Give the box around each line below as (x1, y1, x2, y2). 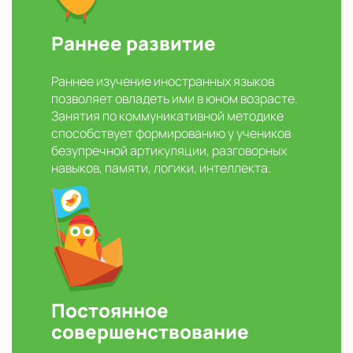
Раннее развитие (51, 30, 216, 57)
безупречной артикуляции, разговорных (51, 142, 287, 160)
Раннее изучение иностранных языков (51, 72, 274, 91)
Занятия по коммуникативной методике (51, 107, 284, 125)
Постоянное (51, 297, 169, 324)
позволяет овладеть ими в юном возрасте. (51, 90, 298, 108)
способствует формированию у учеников (51, 124, 291, 143)
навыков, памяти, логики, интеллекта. (51, 159, 271, 177)
